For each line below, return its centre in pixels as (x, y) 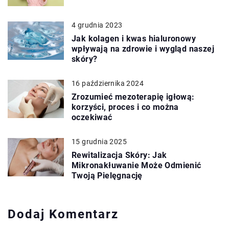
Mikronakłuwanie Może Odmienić (136, 165)
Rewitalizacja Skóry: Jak (119, 155)
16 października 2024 (108, 83)
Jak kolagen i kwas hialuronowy (134, 38)
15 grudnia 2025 (99, 141)
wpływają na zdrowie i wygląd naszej (143, 49)
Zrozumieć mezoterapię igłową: (133, 97)
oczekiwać (92, 117)
